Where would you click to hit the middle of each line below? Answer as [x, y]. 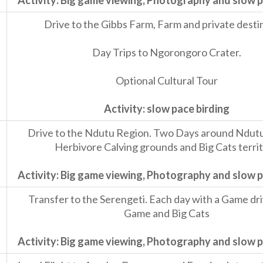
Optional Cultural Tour [166, 81]
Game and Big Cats [166, 213]
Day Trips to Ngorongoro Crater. [166, 53]
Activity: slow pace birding [166, 109]
